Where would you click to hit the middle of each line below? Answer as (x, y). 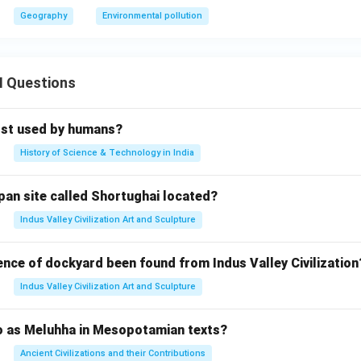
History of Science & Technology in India (107, 153)
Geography (44, 16)
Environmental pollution (152, 16)
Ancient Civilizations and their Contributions (113, 353)
